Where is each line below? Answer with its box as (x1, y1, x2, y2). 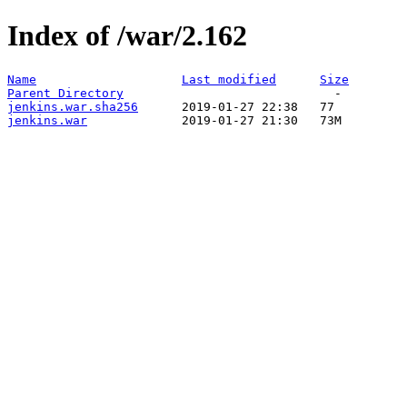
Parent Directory (7, 85, 124, 100)
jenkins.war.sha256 (7, 99, 138, 114)
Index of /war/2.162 (7, 19, 247, 53)
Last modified (182, 72, 276, 86)
